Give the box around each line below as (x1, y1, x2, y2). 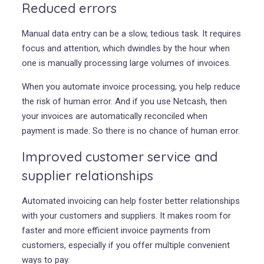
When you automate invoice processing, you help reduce (21, 81, 240, 92)
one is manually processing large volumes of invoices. (21, 57, 231, 68)
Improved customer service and (21, 148, 217, 165)
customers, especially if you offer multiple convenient (21, 239, 230, 250)
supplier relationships (21, 167, 153, 184)
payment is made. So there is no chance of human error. (21, 125, 240, 136)
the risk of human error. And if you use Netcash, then (21, 95, 227, 107)
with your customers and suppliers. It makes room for (21, 210, 231, 221)
